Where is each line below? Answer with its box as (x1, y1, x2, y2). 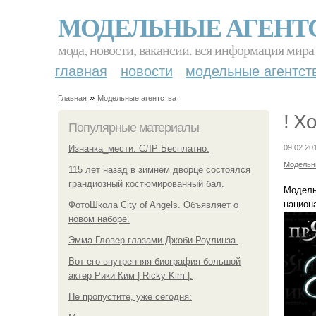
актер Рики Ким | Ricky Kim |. (68, 269, 193, 281)
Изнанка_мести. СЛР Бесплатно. (68, 142, 209, 154)
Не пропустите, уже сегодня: (68, 291, 192, 302)
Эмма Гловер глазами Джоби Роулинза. (68, 234, 238, 245)
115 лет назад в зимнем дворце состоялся (68, 164, 250, 175)
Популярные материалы (68, 120, 199, 135)
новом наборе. (68, 213, 130, 224)
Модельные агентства (97, 94, 176, 102)
